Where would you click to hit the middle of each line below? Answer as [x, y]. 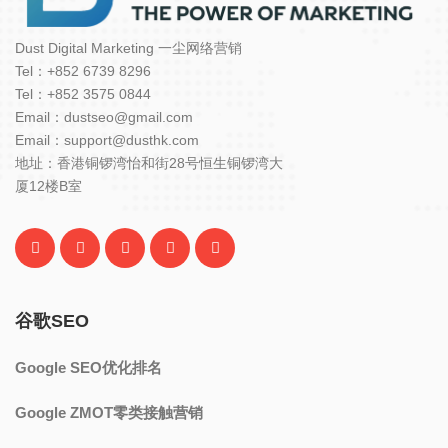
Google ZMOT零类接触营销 [109, 413]
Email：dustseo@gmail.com [104, 117]
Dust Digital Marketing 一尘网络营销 [128, 48]
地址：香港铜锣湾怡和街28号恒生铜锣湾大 [149, 163]
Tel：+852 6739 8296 [83, 71]
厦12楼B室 [48, 186]
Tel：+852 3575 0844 [83, 94]
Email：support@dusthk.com [107, 140]
